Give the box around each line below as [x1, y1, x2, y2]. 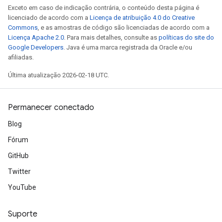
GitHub [8, 152, 29, 160]
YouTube [8, 183, 36, 191]
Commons [8, 24, 38, 31]
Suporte [8, 209, 37, 219]
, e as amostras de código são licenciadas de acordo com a [38, 24, 210, 31]
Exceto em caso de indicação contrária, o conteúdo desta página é [8, 4, 199, 11]
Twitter [8, 167, 31, 175]
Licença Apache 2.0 [8, 34, 64, 41]
